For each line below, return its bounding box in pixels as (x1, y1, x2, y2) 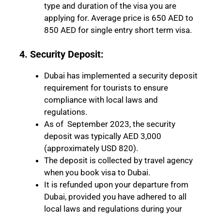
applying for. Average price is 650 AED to (44, 13, 193, 23)
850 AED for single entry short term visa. (44, 25, 192, 35)
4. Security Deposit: (19, 48, 104, 61)
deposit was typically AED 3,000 (44, 131, 161, 141)
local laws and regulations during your (44, 204, 182, 214)
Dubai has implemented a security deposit (44, 71, 198, 81)
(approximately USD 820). (44, 143, 138, 154)
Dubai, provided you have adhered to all (44, 192, 186, 202)
